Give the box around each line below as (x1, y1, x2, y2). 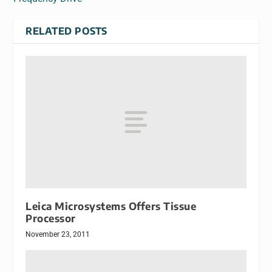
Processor (25, 212, 76, 225)
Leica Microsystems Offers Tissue (25, 200, 197, 213)
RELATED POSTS (25, 25, 107, 38)
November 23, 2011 (25, 230, 90, 239)
